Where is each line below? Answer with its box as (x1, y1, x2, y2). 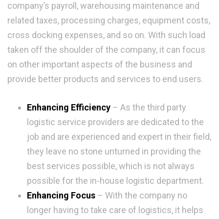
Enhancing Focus (27, 190, 95, 201)
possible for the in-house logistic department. (27, 175, 204, 186)
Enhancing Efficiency (27, 102, 110, 113)
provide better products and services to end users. (7, 74, 203, 85)
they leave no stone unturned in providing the (27, 146, 201, 157)
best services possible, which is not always (27, 161, 195, 172)
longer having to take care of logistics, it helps (27, 205, 203, 216)
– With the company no (95, 190, 187, 201)
